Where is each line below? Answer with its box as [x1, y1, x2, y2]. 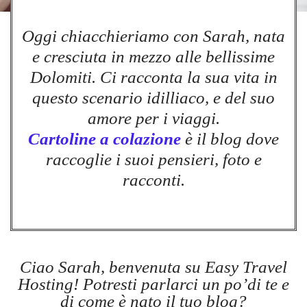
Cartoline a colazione [28, 129, 181, 148]
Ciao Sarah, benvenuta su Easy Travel [20, 257, 287, 276]
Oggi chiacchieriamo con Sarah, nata [22, 26, 285, 45]
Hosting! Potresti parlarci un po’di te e [18, 274, 289, 293]
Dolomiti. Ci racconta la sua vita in [29, 67, 278, 86]
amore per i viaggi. [87, 108, 220, 127]
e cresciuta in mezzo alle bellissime [32, 47, 275, 66]
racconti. [122, 170, 185, 189]
